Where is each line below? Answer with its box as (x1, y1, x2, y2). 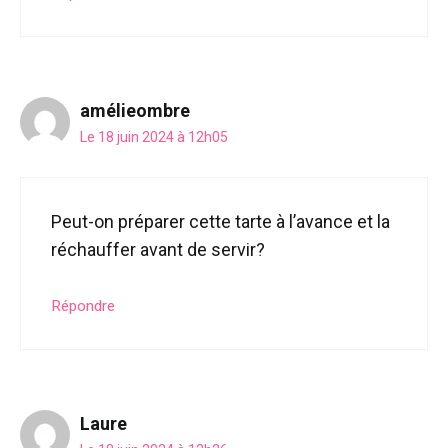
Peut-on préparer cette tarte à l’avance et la (51, 210, 390, 232)
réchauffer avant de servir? (51, 238, 265, 260)
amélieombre (80, 99, 190, 121)
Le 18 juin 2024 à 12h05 (80, 128, 228, 145)
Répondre (51, 296, 115, 315)
